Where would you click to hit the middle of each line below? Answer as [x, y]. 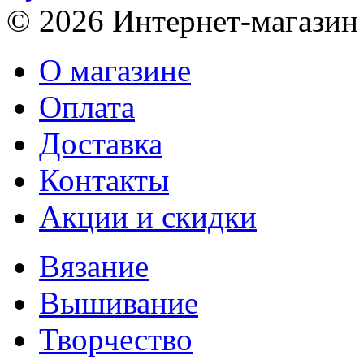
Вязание [94, 266]
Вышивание [119, 303]
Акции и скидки [148, 217]
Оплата [87, 107]
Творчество [116, 340]
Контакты [104, 180]
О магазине [115, 71]
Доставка [101, 144]
